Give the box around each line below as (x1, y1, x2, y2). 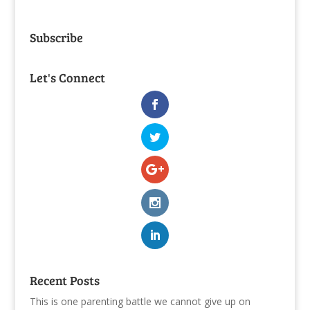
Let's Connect (29, 69, 105, 86)
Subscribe (29, 28, 83, 46)
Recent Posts (29, 271, 100, 289)
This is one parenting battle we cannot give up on (29, 294, 250, 308)
